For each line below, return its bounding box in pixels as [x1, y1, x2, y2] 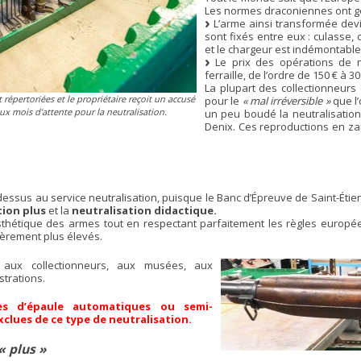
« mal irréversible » [242, 93, 334, 108]
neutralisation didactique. [72, 203, 217, 218]
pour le [205, 93, 243, 108]
